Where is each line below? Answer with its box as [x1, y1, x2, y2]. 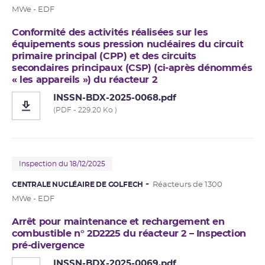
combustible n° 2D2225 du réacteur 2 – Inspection [12, 228, 246, 238]
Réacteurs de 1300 [153, 180, 223, 189]
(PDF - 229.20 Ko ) [53, 106, 117, 114]
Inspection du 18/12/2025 [19, 160, 105, 167]
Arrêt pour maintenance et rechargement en [12, 216, 225, 227]
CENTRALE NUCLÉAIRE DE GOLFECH [12, 180, 144, 188]
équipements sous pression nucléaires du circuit [12, 39, 244, 49]
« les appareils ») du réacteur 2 [12, 75, 157, 85]
